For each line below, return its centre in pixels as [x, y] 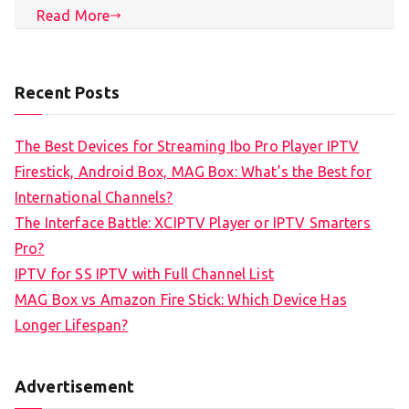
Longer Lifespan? [72, 325]
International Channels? [94, 198]
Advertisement [74, 387]
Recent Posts [67, 93]
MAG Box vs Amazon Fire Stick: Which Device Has [181, 300]
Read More [73, 15]
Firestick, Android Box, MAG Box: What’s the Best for [193, 172]
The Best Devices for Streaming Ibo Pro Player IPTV [187, 147]
